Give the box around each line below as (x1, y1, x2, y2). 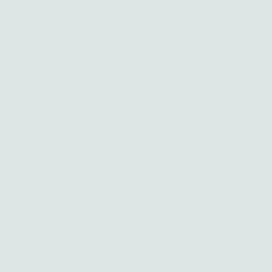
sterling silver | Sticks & (44, 149, 228, 168)
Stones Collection (69, 168, 203, 187)
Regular (135, 194, 169, 205)
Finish (124, 225, 148, 234)
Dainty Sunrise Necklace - (37, 131, 235, 149)
